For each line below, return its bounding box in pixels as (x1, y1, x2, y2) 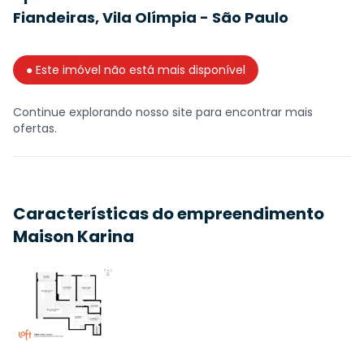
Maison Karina (13, 224, 134, 248)
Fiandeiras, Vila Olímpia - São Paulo (13, 6, 288, 28)
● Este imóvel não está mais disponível (26, 61, 245, 78)
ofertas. (13, 119, 57, 136)
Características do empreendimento (13, 201, 324, 225)
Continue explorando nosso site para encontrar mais (13, 103, 313, 120)
